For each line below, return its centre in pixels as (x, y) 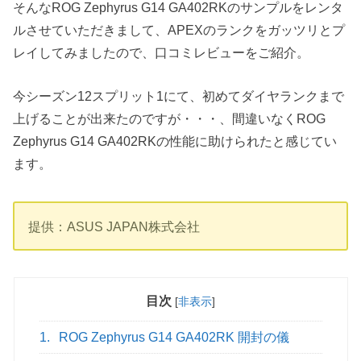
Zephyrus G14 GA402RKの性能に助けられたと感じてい (175, 141)
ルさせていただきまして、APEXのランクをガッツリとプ (179, 29)
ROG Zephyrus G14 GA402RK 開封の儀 (173, 337)
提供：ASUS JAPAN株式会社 (114, 226)
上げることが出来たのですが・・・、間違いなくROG (170, 119)
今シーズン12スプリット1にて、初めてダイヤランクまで (179, 96)
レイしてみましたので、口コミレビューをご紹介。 (162, 52)
